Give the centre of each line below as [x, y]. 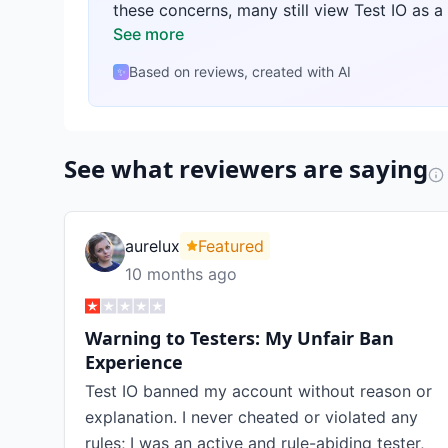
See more [148, 34]
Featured [231, 246]
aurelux [152, 246]
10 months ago [181, 274]
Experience [134, 362]
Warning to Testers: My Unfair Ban [239, 338]
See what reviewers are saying [246, 168]
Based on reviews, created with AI [240, 71]
